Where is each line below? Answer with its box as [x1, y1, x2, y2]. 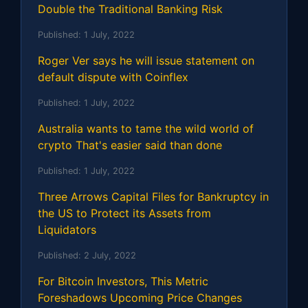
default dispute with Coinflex [38, 69, 188, 84]
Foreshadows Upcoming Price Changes [38, 290, 242, 305]
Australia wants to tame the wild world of [38, 121, 254, 135]
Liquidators [38, 222, 96, 236]
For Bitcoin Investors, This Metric [38, 274, 208, 288]
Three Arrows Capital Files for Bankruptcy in [38, 189, 269, 203]
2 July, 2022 [84, 250, 136, 261]
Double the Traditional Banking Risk [38, 1, 223, 16]
